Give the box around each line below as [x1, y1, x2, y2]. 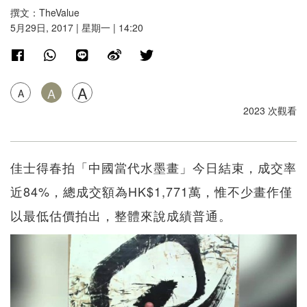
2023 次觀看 [243, 103, 297, 118]
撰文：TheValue [10, 5, 79, 20]
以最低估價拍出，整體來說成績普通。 [10, 206, 232, 225]
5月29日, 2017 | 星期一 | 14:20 [10, 21, 143, 35]
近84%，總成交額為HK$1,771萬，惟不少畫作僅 [10, 182, 293, 201]
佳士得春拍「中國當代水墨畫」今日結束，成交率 [10, 158, 297, 177]
